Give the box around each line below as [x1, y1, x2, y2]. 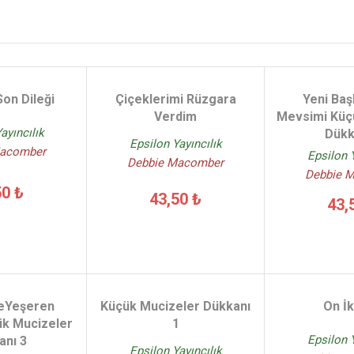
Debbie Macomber [127, 156, 224, 171]
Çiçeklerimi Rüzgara [115, 92, 236, 107]
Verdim [154, 109, 197, 124]
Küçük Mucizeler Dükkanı [100, 299, 250, 314]
